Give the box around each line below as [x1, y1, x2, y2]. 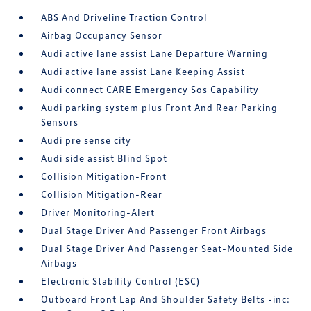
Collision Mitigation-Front [41, 170, 167, 183]
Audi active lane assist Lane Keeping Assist [41, 65, 246, 78]
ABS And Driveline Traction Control [41, 11, 208, 24]
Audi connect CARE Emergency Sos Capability [41, 83, 260, 96]
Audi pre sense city [41, 134, 132, 146]
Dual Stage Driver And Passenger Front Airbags [41, 224, 267, 237]
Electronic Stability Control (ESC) [41, 275, 201, 287]
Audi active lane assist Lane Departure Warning [41, 47, 269, 60]
